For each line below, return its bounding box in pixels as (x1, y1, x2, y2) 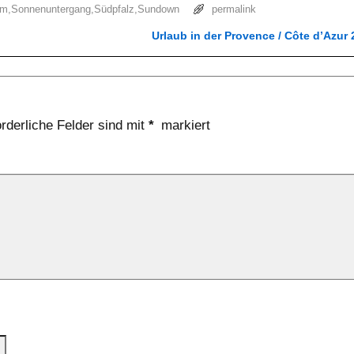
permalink (211, 2, 256, 15)
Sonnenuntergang (11, 2, 91, 15)
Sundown (137, 2, 179, 15)
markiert (157, 118, 210, 134)
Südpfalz (94, 2, 134, 15)
